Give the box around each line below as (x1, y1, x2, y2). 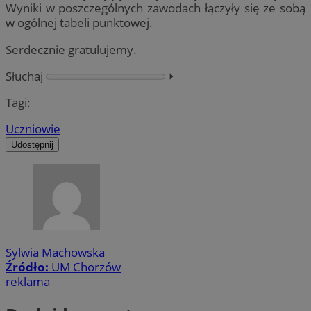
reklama (6, 274, 50, 290)
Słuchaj (6, 67, 43, 84)
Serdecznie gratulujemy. (6, 41, 137, 58)
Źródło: (6, 259, 51, 276)
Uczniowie (6, 120, 60, 137)
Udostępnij (11, 139, 53, 150)
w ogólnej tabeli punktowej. (6, 15, 153, 31)
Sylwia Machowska (6, 244, 105, 261)
